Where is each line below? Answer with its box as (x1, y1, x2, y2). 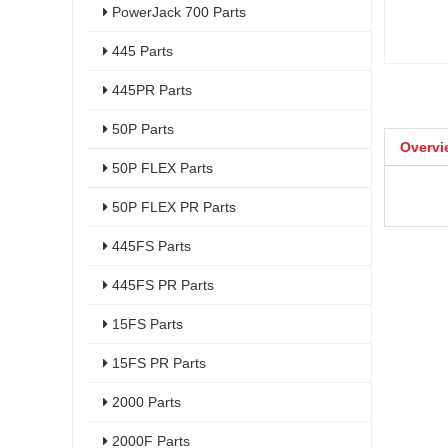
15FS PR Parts (108, 355, 206, 371)
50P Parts (108, 121, 174, 137)
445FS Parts (108, 238, 191, 254)
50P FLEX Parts (108, 160, 213, 176)
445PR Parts (108, 82, 192, 98)
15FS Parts (108, 316, 183, 332)
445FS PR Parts (108, 277, 214, 293)
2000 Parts (108, 394, 181, 410)
